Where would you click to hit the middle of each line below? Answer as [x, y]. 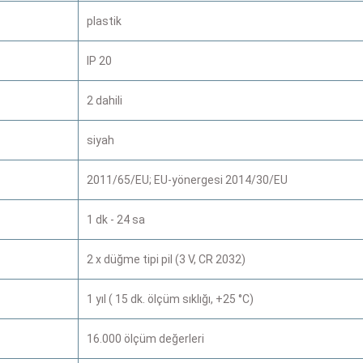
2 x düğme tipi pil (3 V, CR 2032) [166, 259]
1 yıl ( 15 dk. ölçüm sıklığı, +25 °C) [170, 299]
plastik [104, 21]
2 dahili [105, 100]
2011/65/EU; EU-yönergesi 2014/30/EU [187, 179]
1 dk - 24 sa [116, 219]
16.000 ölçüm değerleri [145, 338]
